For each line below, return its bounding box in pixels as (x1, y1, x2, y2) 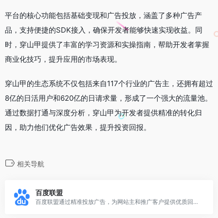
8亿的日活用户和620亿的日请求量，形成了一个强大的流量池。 (5, 93, 212, 103)
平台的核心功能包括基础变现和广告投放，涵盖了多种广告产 (5, 10, 202, 20)
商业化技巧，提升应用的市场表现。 (5, 54, 122, 64)
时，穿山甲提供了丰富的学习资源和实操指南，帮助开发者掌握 (5, 39, 209, 49)
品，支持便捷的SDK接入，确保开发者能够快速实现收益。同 (5, 25, 202, 35)
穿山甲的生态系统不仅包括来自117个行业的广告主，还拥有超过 (5, 78, 213, 88)
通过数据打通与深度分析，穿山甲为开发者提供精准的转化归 (5, 108, 202, 117)
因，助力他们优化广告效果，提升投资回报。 (5, 122, 151, 132)
